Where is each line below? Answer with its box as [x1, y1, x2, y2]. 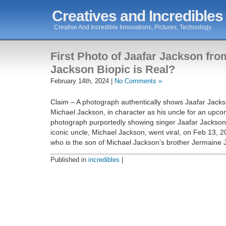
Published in [50, 155, 88, 163]
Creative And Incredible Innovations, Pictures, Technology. [54, 24, 213, 31]
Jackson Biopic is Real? [50, 63, 175, 76]
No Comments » [115, 77, 162, 85]
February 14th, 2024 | [50, 77, 115, 85]
